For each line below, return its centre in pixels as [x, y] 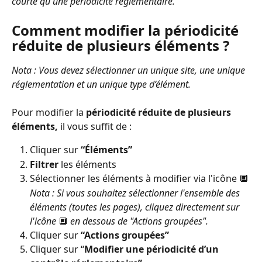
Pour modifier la [49, 113]
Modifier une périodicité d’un [153, 249]
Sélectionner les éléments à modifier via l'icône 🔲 [139, 179]
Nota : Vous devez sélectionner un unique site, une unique [130, 70]
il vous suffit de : [95, 127]
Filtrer [44, 164]
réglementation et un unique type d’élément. [101, 84]
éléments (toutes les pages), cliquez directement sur [136, 207]
